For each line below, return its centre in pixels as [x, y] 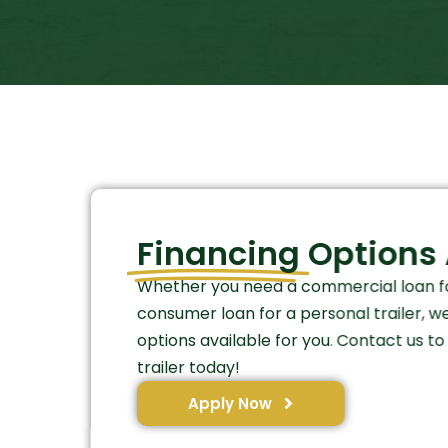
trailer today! [188, 367]
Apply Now [229, 403]
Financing [218, 253]
